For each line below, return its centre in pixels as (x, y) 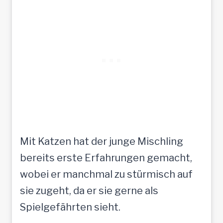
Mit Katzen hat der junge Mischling (102, 141)
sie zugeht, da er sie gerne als (89, 190)
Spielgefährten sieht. (70, 207)
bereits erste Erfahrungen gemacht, (106, 158)
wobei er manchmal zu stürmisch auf (106, 174)
